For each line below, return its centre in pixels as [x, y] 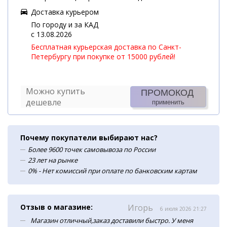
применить [168, 102]
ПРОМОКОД [167, 93]
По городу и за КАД [65, 25]
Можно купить [55, 91]
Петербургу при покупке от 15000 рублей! [103, 56]
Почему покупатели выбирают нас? [89, 138]
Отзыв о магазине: [56, 207]
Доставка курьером [65, 12]
